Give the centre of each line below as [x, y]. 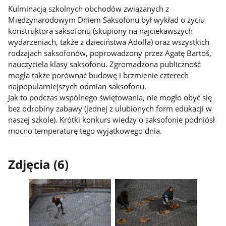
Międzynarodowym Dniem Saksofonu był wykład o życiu [107, 20]
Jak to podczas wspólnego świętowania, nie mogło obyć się [110, 98]
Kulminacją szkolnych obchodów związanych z [89, 9]
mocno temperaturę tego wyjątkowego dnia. [85, 131]
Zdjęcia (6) [39, 164]
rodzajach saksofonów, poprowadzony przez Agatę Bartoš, [110, 53]
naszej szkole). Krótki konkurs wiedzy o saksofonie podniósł [112, 120]
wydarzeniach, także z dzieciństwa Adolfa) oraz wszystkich [109, 42]
